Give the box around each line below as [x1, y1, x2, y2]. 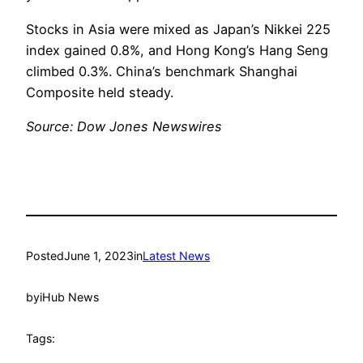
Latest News [143, 249, 210, 263]
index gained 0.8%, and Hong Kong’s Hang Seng [26, 41, 328, 58]
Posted [26, 249, 64, 263]
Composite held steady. [26, 83, 173, 100]
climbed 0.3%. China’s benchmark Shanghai [26, 62, 297, 79]
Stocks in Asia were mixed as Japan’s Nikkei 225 [26, 20, 331, 37]
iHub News [40, 290, 99, 305]
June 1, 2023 [64, 249, 134, 263]
